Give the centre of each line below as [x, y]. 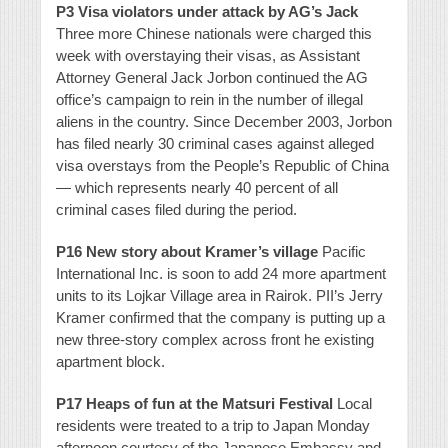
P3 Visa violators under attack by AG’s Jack [207, 12]
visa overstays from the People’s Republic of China [222, 166]
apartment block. [110, 362]
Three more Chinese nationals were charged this [214, 34]
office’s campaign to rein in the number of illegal [209, 100]
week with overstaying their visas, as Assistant [208, 56]
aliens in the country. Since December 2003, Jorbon [224, 122]
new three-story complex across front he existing [215, 340]
